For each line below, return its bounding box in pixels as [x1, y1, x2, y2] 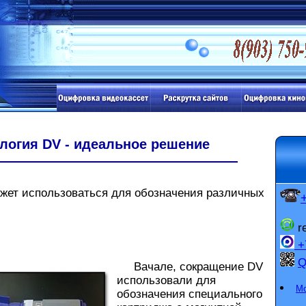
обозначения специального [117, 288, 262, 301]
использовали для [117, 274, 216, 288]
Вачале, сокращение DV [117, 260, 263, 274]
